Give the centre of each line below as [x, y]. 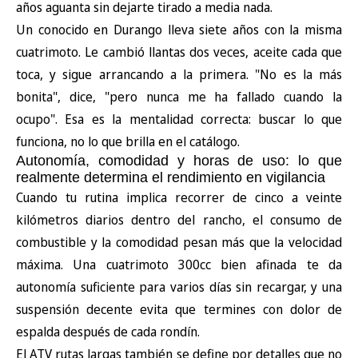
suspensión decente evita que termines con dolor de [179, 309]
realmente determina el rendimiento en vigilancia [171, 177]
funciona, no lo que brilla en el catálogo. [128, 141]
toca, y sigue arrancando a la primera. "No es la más [179, 74]
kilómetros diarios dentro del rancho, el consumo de [179, 219]
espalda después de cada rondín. [108, 331]
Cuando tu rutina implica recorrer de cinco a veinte [179, 197]
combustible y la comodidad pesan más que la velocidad [179, 242]
